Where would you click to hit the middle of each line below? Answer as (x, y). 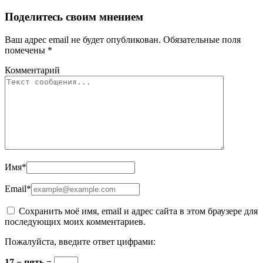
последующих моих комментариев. (75, 221)
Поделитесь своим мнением (74, 17)
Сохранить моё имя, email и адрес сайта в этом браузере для (138, 211)
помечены (26, 50)
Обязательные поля (201, 39)
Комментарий (32, 70)
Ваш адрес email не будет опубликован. (83, 39)
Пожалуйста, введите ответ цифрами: (80, 241)
